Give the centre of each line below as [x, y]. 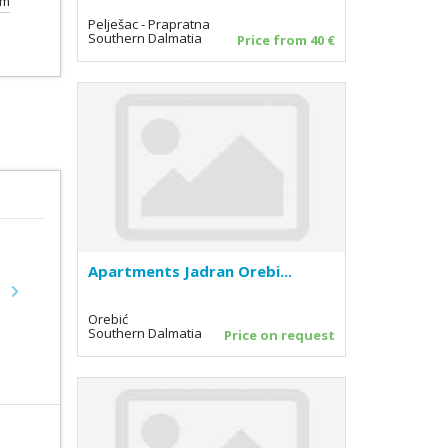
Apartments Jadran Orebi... [190, 270]
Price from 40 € [286, 39]
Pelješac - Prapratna [149, 23]
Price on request [279, 334]
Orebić [108, 318]
